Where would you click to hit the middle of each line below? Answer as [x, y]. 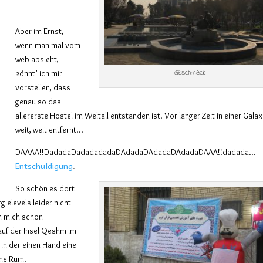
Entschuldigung [44, 165]
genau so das [38, 101]
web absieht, [37, 59]
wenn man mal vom [48, 45]
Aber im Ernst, [40, 31]
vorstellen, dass [43, 87]
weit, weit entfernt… [49, 129]
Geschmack [190, 73]
